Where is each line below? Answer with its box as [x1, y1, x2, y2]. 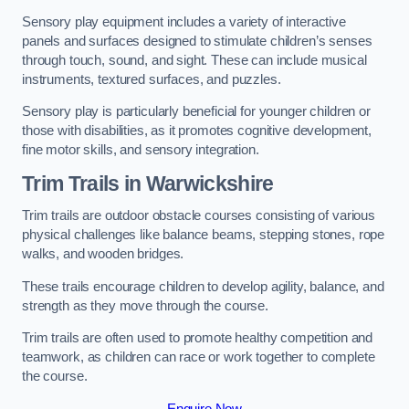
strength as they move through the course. [22, 298, 269, 313]
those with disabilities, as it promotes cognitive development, [22, 123, 372, 139]
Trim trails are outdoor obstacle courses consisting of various [22, 208, 375, 224]
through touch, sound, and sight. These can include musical [22, 52, 367, 68]
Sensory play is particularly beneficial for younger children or [22, 104, 371, 120]
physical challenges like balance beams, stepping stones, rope [22, 227, 385, 243]
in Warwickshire [119, 171, 274, 195]
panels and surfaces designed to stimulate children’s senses [22, 33, 372, 48]
